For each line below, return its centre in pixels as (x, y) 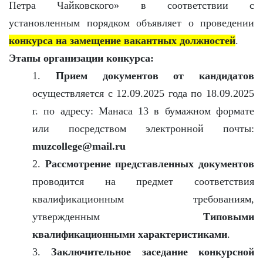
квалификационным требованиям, (143, 199)
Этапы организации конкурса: (81, 58)
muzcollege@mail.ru (80, 146)
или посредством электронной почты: (143, 128)
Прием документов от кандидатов (155, 75)
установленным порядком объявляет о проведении (131, 23)
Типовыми (229, 216)
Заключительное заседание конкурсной (153, 252)
